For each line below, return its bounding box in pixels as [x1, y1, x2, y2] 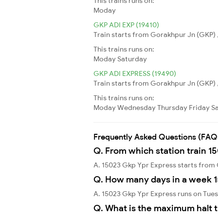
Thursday [157, 103, 187, 112]
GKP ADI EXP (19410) [93, 20, 159, 29]
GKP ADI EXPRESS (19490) [93, 69, 176, 78]
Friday [189, 103, 210, 112]
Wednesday [117, 103, 156, 112]
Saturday [117, 54, 147, 63]
